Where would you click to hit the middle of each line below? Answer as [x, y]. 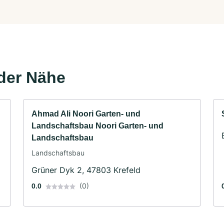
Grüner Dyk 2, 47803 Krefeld [86, 170]
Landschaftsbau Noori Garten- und [97, 125]
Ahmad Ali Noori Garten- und [86, 113]
